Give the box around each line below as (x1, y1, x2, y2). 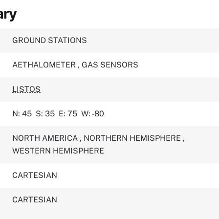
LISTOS (12, 85, 41, 94)
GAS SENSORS (82, 60, 139, 69)
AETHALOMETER (12, 60, 78, 69)
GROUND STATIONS (12, 36, 88, 45)
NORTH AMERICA (12, 133, 80, 143)
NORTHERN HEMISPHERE (84, 133, 183, 143)
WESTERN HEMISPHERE (12, 146, 105, 155)
